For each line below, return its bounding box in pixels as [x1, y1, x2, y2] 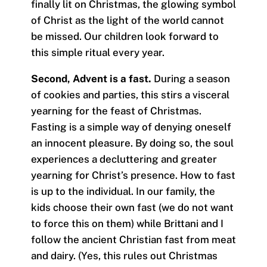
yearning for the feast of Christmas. [30, 104, 201, 117]
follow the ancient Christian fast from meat [30, 233, 236, 246]
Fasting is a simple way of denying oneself [30, 120, 231, 133]
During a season [153, 72, 230, 85]
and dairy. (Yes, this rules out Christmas [30, 249, 218, 262]
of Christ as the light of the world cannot [30, 14, 224, 26]
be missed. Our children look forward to [30, 30, 219, 42]
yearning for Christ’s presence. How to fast [30, 169, 235, 181]
